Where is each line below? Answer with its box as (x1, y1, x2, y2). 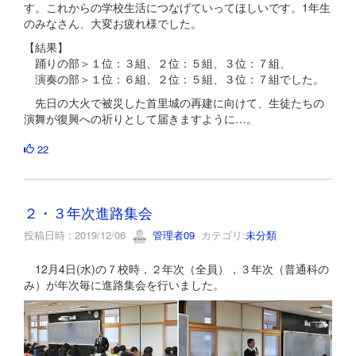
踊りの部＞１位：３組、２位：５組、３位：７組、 (24, 55, 291, 72)
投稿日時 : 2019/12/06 (24, 227, 132, 243)
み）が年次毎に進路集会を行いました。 (24, 276, 224, 292)
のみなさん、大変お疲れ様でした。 (24, 15, 202, 32)
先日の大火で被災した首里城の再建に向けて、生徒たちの (24, 95, 324, 111)
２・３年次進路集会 (24, 202, 153, 223)
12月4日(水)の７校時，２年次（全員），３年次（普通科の (24, 260, 329, 277)
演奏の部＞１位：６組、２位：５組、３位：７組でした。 (24, 71, 324, 87)
